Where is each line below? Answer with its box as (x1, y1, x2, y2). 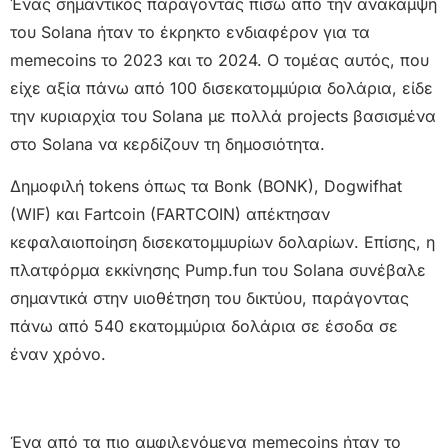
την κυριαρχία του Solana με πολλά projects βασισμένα (10, 105, 436, 126)
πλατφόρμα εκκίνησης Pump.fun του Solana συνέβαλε (10, 260, 426, 281)
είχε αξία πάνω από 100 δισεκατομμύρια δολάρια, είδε (10, 77, 433, 98)
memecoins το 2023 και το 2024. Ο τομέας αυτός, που (10, 49, 429, 70)
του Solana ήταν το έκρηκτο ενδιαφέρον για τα (10, 21, 370, 42)
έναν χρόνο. (10, 344, 106, 365)
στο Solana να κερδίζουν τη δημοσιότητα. (10, 133, 325, 154)
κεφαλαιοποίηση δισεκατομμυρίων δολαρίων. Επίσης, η (10, 232, 435, 253)
